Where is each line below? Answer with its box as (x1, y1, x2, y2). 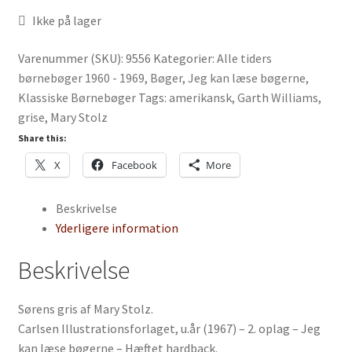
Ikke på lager (32, 13, 102, 29)
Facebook (111, 157, 157, 172)
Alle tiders (216, 49, 272, 66)
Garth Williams (236, 89, 318, 105)
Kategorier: (152, 49, 217, 66)
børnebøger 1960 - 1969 (17, 69, 145, 86)
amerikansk (168, 89, 232, 105)
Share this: (17, 131, 67, 144)
